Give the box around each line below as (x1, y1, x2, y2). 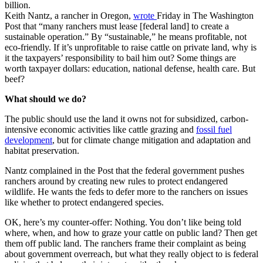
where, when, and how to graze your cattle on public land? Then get (5, 228, 257, 238)
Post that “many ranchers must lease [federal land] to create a (5, 21, 229, 32)
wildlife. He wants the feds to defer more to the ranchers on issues (5, 187, 248, 197)
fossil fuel (196, 124, 232, 135)
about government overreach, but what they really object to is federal (5, 249, 258, 259)
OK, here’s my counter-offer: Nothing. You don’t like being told (5, 217, 241, 228)
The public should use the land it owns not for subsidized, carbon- (5, 114, 248, 124)
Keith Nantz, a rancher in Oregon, (5, 11, 133, 21)
